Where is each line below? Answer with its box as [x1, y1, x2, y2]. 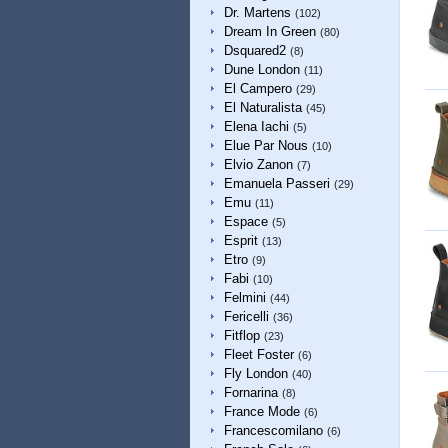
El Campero [223, 81, 292, 96]
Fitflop [223, 328, 260, 343]
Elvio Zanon [223, 157, 293, 172]
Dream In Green [223, 24, 316, 39]
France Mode [223, 404, 300, 419]
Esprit [223, 233, 258, 248]
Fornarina [223, 385, 278, 400]
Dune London [223, 62, 300, 77]
